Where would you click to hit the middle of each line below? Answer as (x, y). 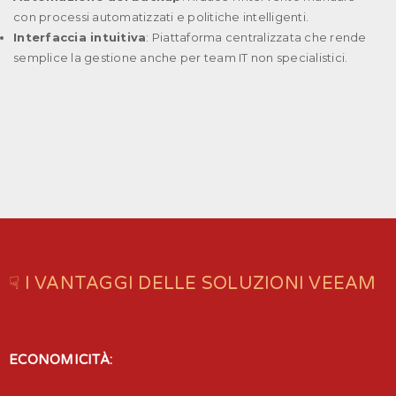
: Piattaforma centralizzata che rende (256, 37)
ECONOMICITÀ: (61, 359)
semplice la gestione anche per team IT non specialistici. (181, 57)
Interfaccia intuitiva (80, 37)
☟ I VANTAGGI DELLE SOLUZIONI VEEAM (193, 283)
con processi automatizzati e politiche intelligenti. (161, 16)
